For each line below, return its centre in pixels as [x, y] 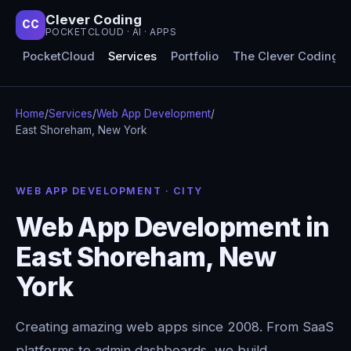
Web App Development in [173, 226]
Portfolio [194, 57]
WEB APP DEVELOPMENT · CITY [109, 190]
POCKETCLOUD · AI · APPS [111, 32]
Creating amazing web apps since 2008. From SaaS [175, 326]
